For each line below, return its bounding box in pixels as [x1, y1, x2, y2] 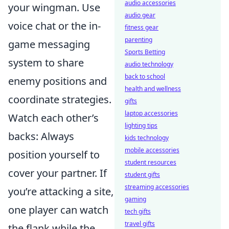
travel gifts [125, 219, 155, 228]
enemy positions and [8, 74, 107, 88]
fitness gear [125, 23, 158, 32]
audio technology [125, 60, 173, 68]
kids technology [125, 133, 169, 142]
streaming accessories [125, 182, 189, 191]
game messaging [8, 37, 90, 52]
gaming [125, 195, 146, 203]
